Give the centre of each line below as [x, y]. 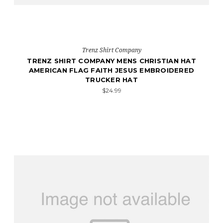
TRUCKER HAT [111, 80]
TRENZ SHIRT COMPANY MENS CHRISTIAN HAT [111, 61]
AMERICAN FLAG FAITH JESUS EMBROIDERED [111, 70]
